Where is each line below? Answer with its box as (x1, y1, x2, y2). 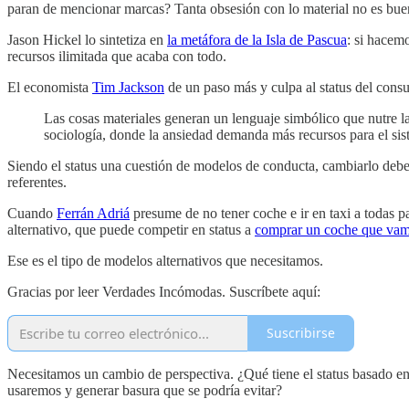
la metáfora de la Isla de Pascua (167, 31, 347, 47)
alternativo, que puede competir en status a (7, 221, 255, 237)
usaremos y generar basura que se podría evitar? (7, 382, 282, 398)
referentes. (7, 173, 67, 190)
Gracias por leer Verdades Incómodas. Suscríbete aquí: (7, 283, 320, 299)
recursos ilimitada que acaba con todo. (7, 47, 226, 64)
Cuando (7, 204, 57, 221)
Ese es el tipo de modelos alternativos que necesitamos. (7, 252, 323, 268)
